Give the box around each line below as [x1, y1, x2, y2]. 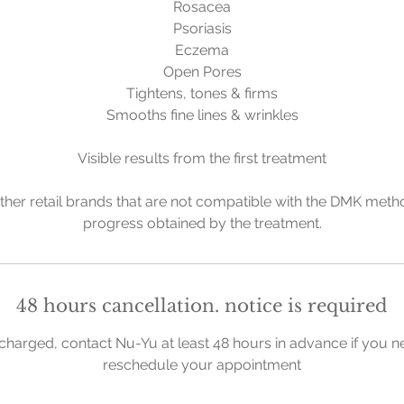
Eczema [175, 41, 229, 59]
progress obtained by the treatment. [82, 215, 322, 232]
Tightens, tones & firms [126, 85, 278, 102]
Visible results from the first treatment [78, 150, 326, 167]
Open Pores [162, 63, 242, 80]
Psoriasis [172, 20, 232, 37]
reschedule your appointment [103, 356, 301, 373]
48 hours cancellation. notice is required [16, 295, 388, 317]
